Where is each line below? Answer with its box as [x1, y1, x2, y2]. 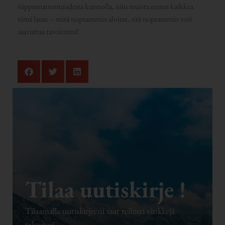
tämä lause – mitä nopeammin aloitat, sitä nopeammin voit [17, 13, 192, 24]
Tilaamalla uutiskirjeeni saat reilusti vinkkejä [25, 205, 175, 217]
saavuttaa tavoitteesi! [17, 26, 79, 37]
